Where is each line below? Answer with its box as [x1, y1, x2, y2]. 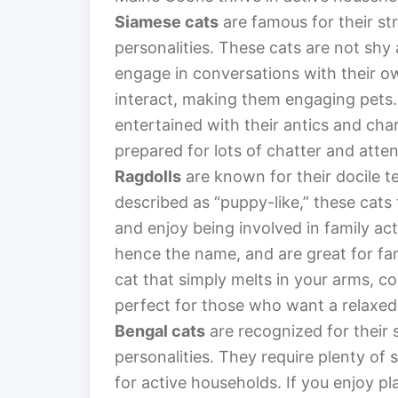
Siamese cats [115, 12, 219, 32]
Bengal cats [115, 322, 205, 341]
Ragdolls [115, 167, 181, 187]
